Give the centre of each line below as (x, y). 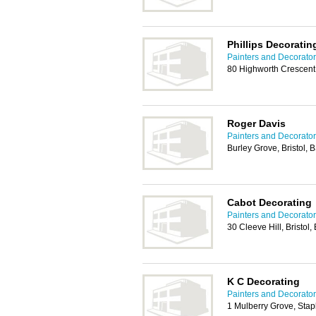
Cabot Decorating (269, 202)
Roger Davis (256, 123)
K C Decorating (263, 281)
